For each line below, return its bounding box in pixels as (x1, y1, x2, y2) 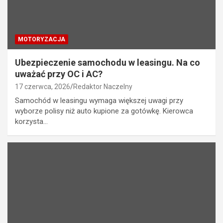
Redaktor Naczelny (73, 83, 132, 91)
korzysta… (15, 117, 48, 126)
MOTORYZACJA (18, 36, 65, 43)
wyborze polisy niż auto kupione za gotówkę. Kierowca (15, 107, 193, 116)
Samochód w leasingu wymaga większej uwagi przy (15, 96, 183, 106)
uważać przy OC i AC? (15, 69, 103, 80)
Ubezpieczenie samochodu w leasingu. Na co (15, 57, 200, 68)
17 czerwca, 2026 (15, 83, 70, 91)
